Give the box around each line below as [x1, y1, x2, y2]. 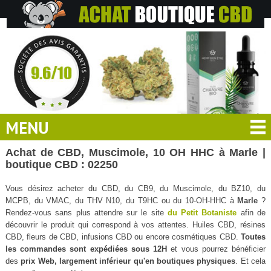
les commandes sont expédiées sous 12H [5, 244, 168, 253]
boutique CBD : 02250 [5, 158, 118, 171]
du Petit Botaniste [167, 207, 237, 217]
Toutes [241, 232, 266, 241]
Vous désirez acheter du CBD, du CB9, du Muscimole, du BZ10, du [5, 183, 266, 193]
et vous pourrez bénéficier [167, 244, 266, 253]
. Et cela [235, 256, 266, 266]
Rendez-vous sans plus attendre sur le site [5, 207, 168, 217]
